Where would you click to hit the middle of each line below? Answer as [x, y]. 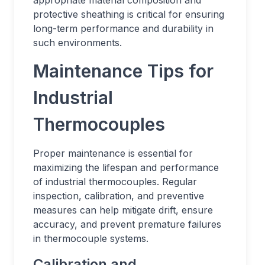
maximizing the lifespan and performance [126, 167]
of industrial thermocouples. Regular [115, 182]
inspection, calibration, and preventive [119, 196]
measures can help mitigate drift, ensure [123, 210]
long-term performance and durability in [123, 28]
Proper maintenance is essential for [113, 153]
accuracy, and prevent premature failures [127, 224]
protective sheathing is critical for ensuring [129, 14]
